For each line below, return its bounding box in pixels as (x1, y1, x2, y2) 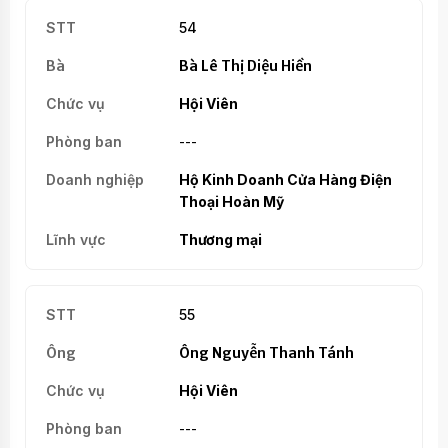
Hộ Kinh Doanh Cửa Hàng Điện (178, 170, 392, 188)
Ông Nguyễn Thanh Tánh (178, 343, 354, 362)
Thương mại (178, 230, 262, 248)
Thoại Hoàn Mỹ (178, 192, 284, 210)
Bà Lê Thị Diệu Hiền (178, 56, 312, 75)
